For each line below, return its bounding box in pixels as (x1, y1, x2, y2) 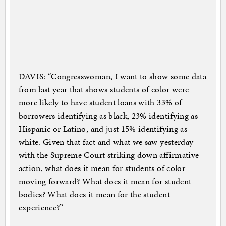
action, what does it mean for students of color (18, 161, 185, 174)
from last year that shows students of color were (18, 83, 189, 95)
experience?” (18, 201, 64, 213)
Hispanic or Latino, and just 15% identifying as (18, 122, 187, 135)
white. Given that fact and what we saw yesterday (18, 135, 194, 148)
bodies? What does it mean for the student (18, 188, 170, 200)
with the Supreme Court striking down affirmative (18, 148, 199, 161)
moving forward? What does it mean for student (18, 175, 192, 187)
